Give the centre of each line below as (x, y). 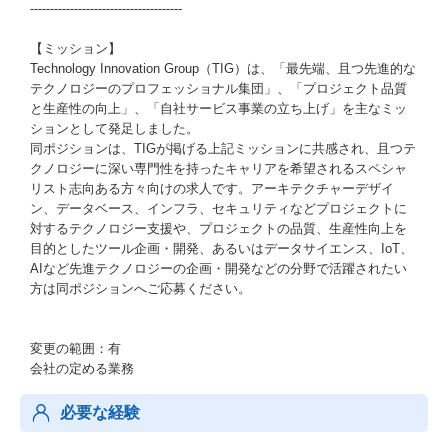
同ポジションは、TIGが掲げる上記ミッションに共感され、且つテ (223, 148)
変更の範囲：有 (75, 348)
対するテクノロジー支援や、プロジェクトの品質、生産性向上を (218, 228)
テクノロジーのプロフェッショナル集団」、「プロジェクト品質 (218, 88)
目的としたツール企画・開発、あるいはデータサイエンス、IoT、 (221, 248)
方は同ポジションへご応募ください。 (140, 288)
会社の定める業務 (82, 368)
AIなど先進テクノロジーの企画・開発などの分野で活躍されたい (218, 268)
